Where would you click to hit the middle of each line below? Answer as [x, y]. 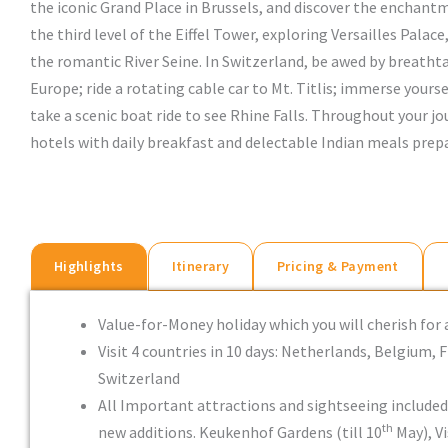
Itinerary [200, 265]
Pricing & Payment [337, 265]
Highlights [88, 265]
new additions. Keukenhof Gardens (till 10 [240, 431]
